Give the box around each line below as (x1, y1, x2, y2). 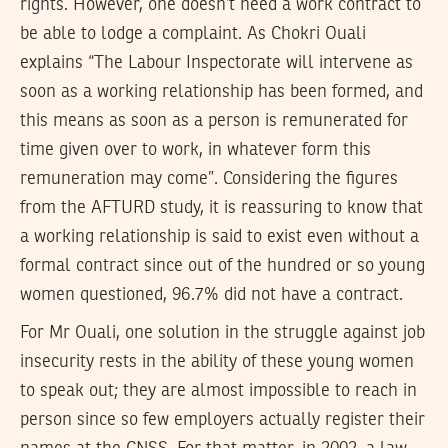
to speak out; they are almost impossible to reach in (20, 382, 417, 401)
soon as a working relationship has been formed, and (20, 82, 423, 101)
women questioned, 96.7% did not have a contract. (20, 285, 403, 304)
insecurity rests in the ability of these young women (20, 353, 414, 372)
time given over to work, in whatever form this (20, 140, 371, 159)
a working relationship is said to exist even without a (20, 227, 419, 246)
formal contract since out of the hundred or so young (20, 256, 425, 275)
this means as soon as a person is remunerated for (20, 111, 408, 130)
